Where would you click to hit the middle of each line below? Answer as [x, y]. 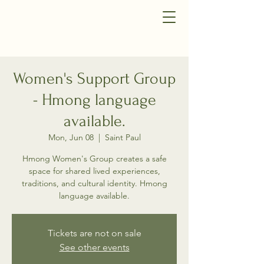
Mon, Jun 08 [71, 137]
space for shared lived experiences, [94, 171]
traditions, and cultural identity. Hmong [94, 183]
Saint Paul [123, 137]
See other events [94, 247]
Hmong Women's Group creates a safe [94, 159]
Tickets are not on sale [94, 233]
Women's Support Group [94, 79]
